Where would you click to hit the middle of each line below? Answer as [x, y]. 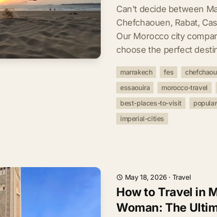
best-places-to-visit [151, 103]
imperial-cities [142, 118]
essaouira [135, 87]
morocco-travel [185, 87]
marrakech [136, 72]
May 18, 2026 [146, 177]
